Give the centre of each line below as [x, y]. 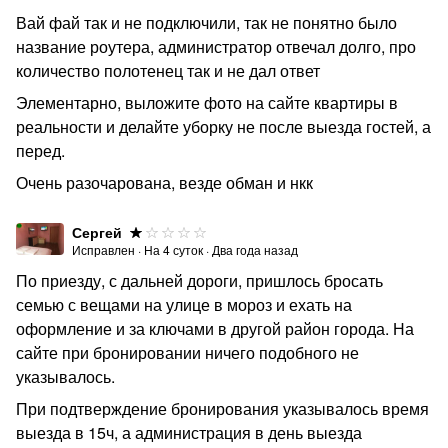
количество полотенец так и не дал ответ [168, 70]
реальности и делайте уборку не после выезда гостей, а [223, 126]
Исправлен [103, 249]
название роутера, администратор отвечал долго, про [216, 46]
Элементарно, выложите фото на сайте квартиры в [207, 102]
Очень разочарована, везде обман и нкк [164, 182]
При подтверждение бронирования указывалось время [222, 408]
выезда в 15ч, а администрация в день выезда [189, 432]
